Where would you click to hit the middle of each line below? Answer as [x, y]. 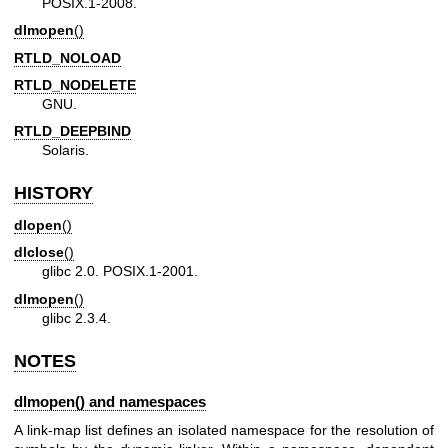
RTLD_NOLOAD [67, 57]
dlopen [38, 224]
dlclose [39, 252]
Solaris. [65, 150]
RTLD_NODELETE [75, 85]
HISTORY [53, 193]
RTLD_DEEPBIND [72, 131]
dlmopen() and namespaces [110, 402]
